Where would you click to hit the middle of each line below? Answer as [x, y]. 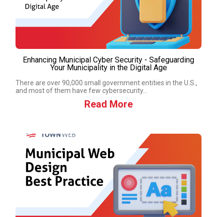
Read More [108, 104]
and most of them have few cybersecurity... [81, 91]
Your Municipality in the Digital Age [108, 68]
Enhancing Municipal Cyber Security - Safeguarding [108, 60]
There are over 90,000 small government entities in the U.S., [106, 83]
